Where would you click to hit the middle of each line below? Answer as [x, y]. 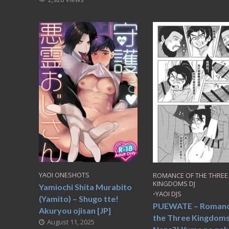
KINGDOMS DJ [174, 183]
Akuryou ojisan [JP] [75, 210]
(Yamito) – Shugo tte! [78, 198]
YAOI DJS [168, 193]
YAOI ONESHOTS [64, 175]
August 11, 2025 [71, 222]
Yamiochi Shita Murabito [85, 187]
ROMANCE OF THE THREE [190, 175]
